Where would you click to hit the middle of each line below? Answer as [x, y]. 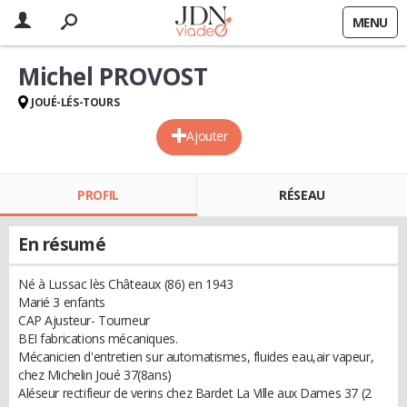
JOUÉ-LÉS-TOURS [75, 102]
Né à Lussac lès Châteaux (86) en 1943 [126, 284]
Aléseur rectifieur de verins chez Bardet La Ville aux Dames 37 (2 [195, 393]
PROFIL [98, 195]
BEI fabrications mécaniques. [98, 338]
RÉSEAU [302, 195]
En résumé [62, 244]
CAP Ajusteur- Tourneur [84, 320]
